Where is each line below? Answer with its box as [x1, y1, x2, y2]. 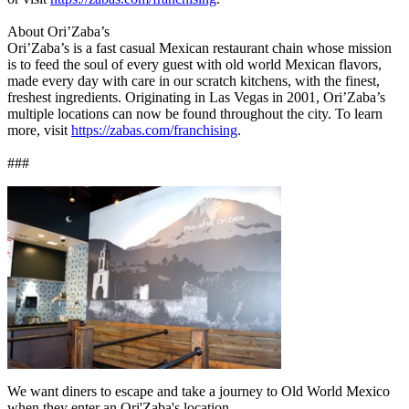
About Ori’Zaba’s [7, 23, 110, 39]
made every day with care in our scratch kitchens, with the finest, [7, 72, 380, 89]
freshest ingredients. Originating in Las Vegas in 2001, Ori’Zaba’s [7, 89, 385, 105]
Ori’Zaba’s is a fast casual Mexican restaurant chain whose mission [7, 39, 392, 56]
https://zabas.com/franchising [71, 121, 237, 138]
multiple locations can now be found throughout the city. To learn [7, 105, 383, 121]
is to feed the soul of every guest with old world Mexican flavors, [7, 56, 382, 72]
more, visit [7, 121, 71, 138]
